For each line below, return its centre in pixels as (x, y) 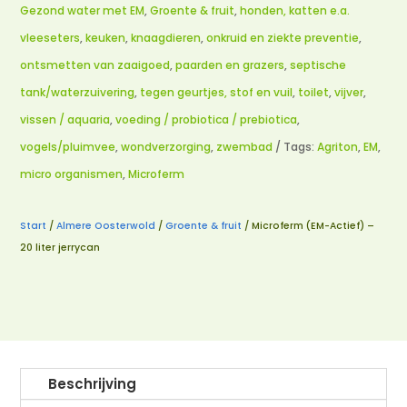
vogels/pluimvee (68, 146)
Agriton (338, 146)
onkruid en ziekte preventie (283, 37)
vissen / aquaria (65, 119)
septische (318, 65)
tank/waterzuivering (78, 92)
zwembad (245, 146)
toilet (314, 92)
